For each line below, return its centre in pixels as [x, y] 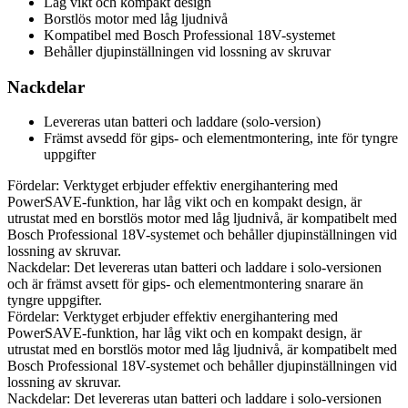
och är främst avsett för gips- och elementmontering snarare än [185, 284]
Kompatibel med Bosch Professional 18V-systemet [189, 35]
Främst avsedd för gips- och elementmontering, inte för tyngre [221, 138]
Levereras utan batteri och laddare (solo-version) [182, 122]
